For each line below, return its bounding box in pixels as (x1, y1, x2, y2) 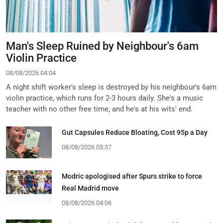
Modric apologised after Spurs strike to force (62, 172, 202, 181)
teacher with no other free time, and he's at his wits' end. (6, 105, 193, 114)
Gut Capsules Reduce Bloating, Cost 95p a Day (62, 128, 208, 137)
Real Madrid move (62, 184, 119, 193)
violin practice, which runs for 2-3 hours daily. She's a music (6, 94, 203, 103)
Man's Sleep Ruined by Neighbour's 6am (6, 40, 199, 53)
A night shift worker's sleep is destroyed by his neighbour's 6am (6, 83, 217, 92)
